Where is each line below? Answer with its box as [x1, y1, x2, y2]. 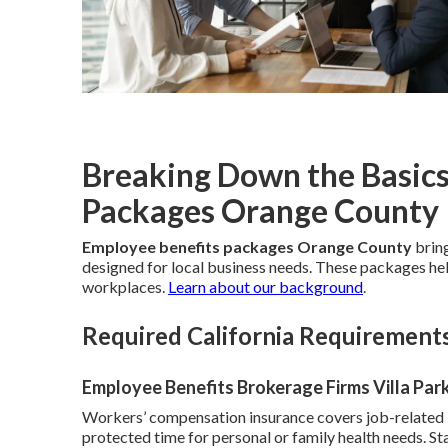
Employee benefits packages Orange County [82, 236, 412, 256]
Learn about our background [168, 276, 363, 296]
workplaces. [82, 276, 168, 296]
